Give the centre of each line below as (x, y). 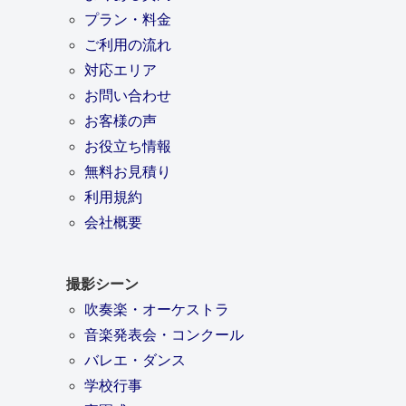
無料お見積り (127, 171)
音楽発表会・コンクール (164, 334)
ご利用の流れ (127, 44)
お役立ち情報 (127, 146)
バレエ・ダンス (135, 360)
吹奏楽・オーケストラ (156, 309)
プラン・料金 (127, 19)
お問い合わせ (127, 95)
